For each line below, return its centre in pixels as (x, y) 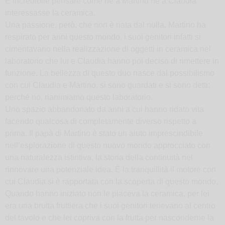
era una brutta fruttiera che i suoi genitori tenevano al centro (110, 205)
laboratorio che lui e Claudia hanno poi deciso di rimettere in (112, 61)
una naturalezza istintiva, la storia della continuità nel (99, 157)
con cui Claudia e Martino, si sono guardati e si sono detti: (107, 85)
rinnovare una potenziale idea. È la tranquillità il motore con (110, 169)
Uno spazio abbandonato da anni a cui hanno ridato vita (104, 109)
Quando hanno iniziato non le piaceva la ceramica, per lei (107, 193)
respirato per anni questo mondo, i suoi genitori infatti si (103, 37)
